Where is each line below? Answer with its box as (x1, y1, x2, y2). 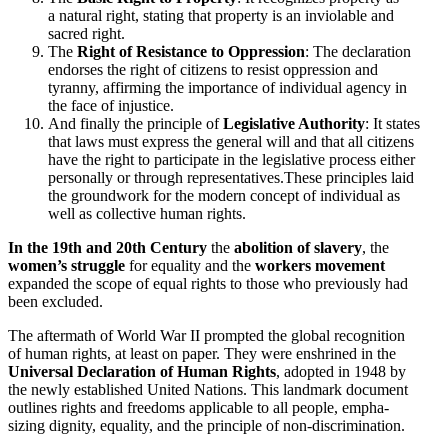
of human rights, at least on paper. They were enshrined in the (8, 344, 396, 362)
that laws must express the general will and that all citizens (48, 132, 414, 150)
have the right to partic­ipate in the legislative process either (48, 150, 415, 168)
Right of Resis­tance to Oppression (77, 42, 305, 60)
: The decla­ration (305, 42, 411, 60)
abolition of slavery (234, 238, 362, 256)
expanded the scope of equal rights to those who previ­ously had (8, 274, 408, 292)
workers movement (255, 256, 385, 274)
